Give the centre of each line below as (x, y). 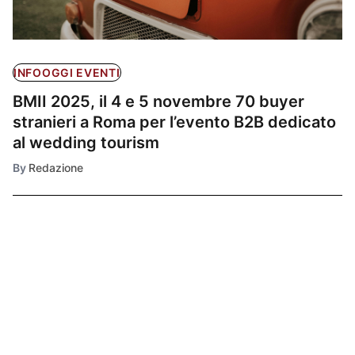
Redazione (56, 168)
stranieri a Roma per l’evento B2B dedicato (174, 122)
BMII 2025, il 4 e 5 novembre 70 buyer (158, 102)
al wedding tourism (86, 143)
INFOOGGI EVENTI (67, 73)
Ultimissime (66, 270)
